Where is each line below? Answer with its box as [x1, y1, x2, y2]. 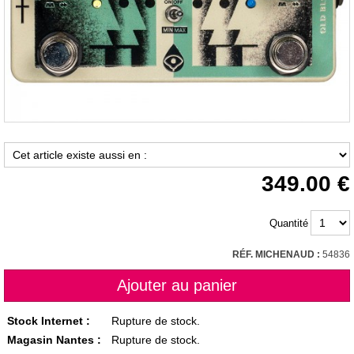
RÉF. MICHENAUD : [232, 249, 322, 260]
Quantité [269, 217, 308, 229]
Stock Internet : [7, 314, 91, 327]
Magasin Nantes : [7, 333, 102, 346]
